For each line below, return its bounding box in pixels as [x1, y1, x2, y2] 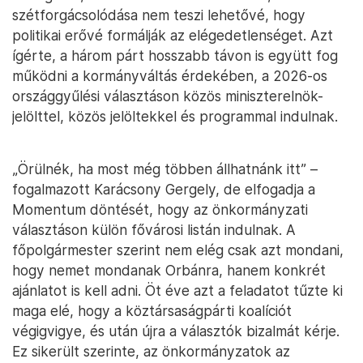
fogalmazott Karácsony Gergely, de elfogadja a [12, 181, 315, 199]
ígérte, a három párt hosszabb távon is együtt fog [12, 47, 338, 65]
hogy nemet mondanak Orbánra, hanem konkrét [12, 262, 326, 280]
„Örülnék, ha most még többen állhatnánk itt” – [12, 160, 318, 178]
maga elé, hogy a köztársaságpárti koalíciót [12, 302, 292, 320]
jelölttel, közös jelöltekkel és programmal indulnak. [12, 108, 338, 126]
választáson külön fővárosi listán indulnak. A [12, 221, 296, 239]
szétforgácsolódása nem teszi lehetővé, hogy [12, 6, 305, 24]
